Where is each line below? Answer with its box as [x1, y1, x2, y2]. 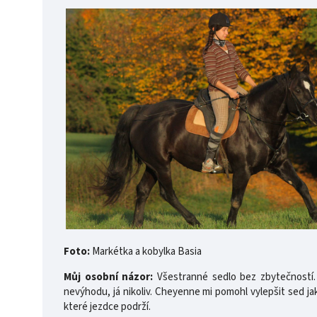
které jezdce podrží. [64, 299, 151, 314]
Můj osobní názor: [64, 269, 154, 284]
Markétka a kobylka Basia [90, 243, 204, 259]
